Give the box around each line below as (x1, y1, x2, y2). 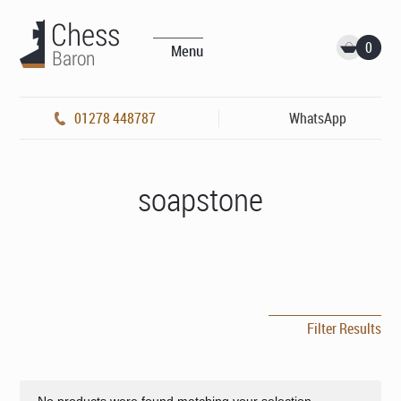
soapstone (137, 177, 263, 220)
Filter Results (306, 319, 381, 338)
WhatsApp (288, 108, 346, 128)
